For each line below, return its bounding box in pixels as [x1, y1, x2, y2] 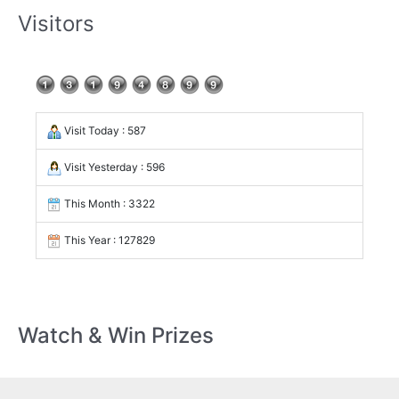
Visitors [18, 11, 94, 37]
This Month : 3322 [61, 197, 155, 211]
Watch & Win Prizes [18, 322, 214, 348]
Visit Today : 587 [61, 124, 146, 138]
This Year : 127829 [61, 233, 155, 248]
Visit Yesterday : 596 [61, 160, 165, 175]
